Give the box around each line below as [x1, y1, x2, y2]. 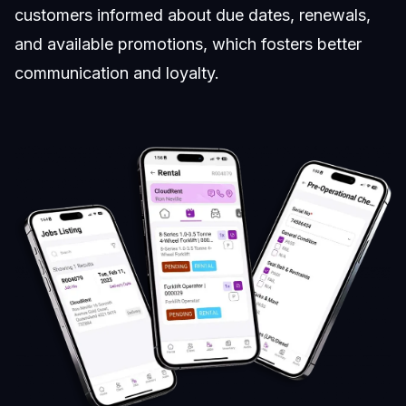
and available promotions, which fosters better [14, 34, 362, 53]
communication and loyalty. [14, 63, 219, 82]
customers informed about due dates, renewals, [14, 5, 371, 24]
